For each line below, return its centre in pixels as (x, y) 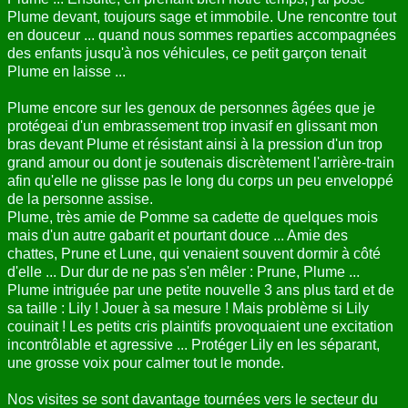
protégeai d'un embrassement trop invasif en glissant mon (193, 126)
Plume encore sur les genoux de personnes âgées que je (191, 107)
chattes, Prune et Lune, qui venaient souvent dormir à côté (194, 253)
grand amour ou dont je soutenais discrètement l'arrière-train (201, 162)
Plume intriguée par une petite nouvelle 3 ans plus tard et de (201, 290)
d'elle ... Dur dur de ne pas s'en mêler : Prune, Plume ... (184, 271)
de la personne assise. (80, 199)
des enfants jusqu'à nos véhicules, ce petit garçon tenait (187, 53)
